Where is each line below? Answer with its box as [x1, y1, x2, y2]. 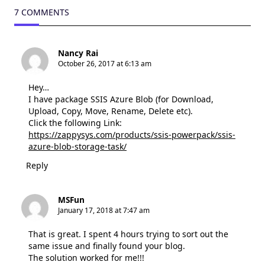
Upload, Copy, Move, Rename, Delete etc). [28, 105, 193, 117]
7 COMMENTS [14, 6, 69, 18]
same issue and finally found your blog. [28, 240, 185, 251]
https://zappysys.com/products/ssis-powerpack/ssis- [28, 128, 235, 140]
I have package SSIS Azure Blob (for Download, [28, 93, 214, 105]
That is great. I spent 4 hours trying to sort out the [28, 228, 228, 240]
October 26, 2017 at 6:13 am [58, 58, 151, 69]
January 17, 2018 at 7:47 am [58, 205, 150, 215]
